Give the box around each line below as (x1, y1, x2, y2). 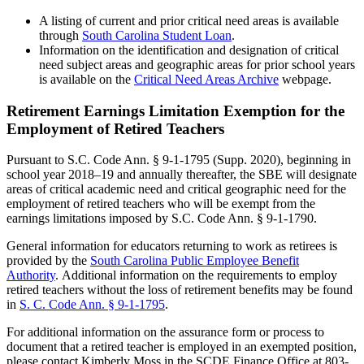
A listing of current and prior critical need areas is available (39, 13, 339, 28)
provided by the (6, 253, 90, 268)
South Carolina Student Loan (82, 28, 232, 42)
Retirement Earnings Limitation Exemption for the (6, 102, 344, 119)
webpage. (279, 71, 331, 86)
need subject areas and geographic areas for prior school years (39, 57, 355, 71)
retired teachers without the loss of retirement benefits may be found (6, 283, 353, 297)
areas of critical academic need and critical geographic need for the (6, 182, 346, 197)
